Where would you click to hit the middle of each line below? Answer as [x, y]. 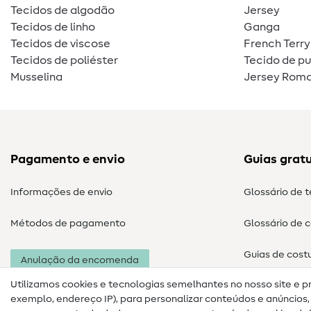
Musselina [36, 77]
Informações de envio [61, 193]
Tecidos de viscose [60, 44]
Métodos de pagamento [68, 224]
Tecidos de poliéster [64, 61]
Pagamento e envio [68, 160]
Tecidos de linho [53, 27]
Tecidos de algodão [62, 11]
